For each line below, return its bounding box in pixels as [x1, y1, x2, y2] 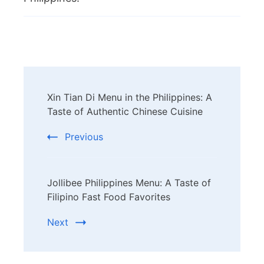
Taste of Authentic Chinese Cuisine [47, 105, 203, 118]
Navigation [23, 101, 134, 127]
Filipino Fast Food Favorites [47, 191, 170, 203]
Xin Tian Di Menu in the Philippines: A [47, 91, 212, 104]
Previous [65, 131, 103, 143]
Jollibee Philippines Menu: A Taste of [47, 177, 211, 189]
